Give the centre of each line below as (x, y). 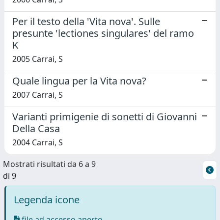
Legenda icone (47, 199)
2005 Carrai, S (38, 59)
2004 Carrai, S (38, 142)
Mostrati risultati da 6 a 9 (49, 164)
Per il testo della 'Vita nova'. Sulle (86, 21)
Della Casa (36, 128)
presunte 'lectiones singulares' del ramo (103, 33)
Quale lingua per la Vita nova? (79, 81)
